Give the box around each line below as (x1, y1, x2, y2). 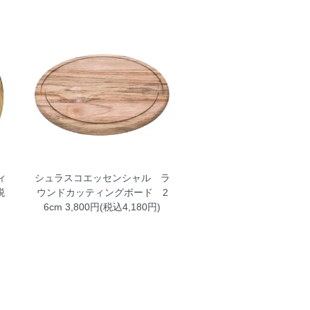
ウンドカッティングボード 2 (36, 186, 168, 198)
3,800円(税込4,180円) (62, 201, 161, 212)
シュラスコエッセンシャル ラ (34, 172, 170, 183)
